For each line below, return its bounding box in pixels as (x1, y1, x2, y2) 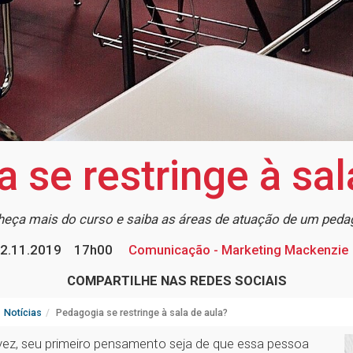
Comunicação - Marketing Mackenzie (125, 242, 348, 258)
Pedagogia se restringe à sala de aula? (56, 307, 228, 319)
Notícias (4, 307, 42, 319)
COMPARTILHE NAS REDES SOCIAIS (66, 273, 287, 289)
